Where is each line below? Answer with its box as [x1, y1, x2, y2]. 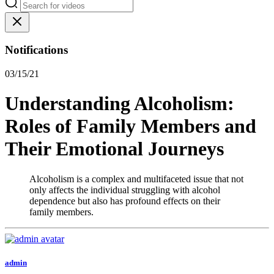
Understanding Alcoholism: [5, 92, 234, 115]
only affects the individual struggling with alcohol [29, 184, 220, 195]
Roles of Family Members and [5, 115, 256, 138]
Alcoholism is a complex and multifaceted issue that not [29, 173, 243, 184]
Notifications [5, 43, 68, 57]
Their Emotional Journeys [5, 138, 224, 160]
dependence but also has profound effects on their [29, 195, 220, 206]
